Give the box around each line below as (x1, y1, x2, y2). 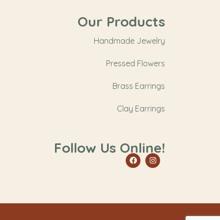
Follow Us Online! (54, 138, 165, 156)
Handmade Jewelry (94, 35, 165, 46)
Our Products (78, 12, 165, 30)
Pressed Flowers (106, 58, 165, 68)
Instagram (152, 154, 187, 164)
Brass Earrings (112, 81, 165, 91)
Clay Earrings (117, 103, 165, 113)
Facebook (132, 154, 167, 164)
